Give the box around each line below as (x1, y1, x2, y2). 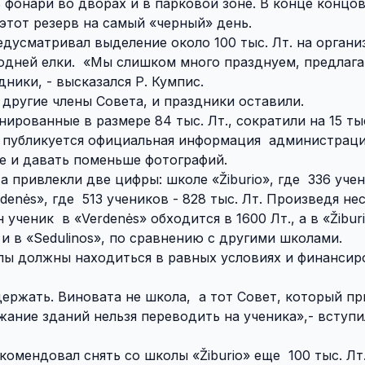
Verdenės (81, 209, 139, 226)
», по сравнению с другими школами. (94, 229, 342, 246)
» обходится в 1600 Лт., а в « (139, 209, 330, 226)
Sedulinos (33, 229, 94, 246)
